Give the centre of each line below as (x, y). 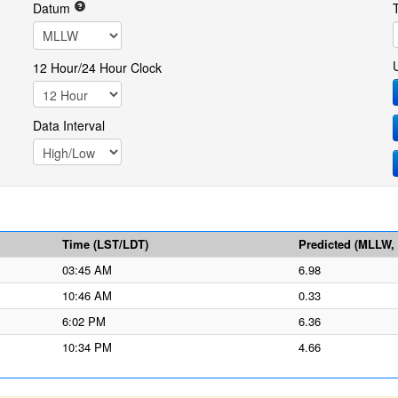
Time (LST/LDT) (105, 244)
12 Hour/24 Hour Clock (97, 68)
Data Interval (68, 125)
